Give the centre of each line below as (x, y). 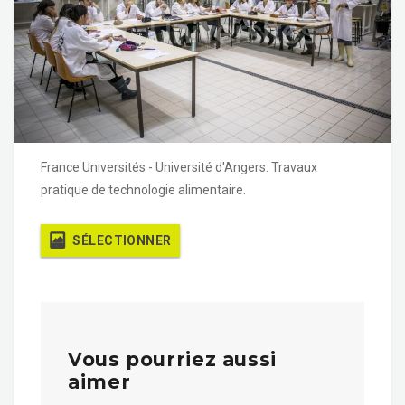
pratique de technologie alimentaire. (143, 189)
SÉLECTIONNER (122, 241)
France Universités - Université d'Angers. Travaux (179, 167)
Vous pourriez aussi (172, 359)
